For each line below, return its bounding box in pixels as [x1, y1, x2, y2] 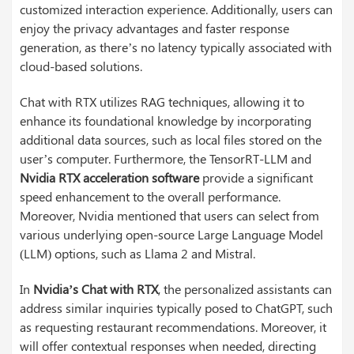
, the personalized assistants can [158, 281, 332, 298]
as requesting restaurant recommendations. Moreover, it [20, 318, 326, 336]
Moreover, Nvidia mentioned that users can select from [20, 207, 319, 224]
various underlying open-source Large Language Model [20, 226, 323, 243]
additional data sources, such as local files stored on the [20, 131, 322, 149]
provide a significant [199, 169, 313, 186]
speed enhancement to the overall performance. [20, 188, 281, 205]
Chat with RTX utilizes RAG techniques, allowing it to [20, 93, 304, 111]
